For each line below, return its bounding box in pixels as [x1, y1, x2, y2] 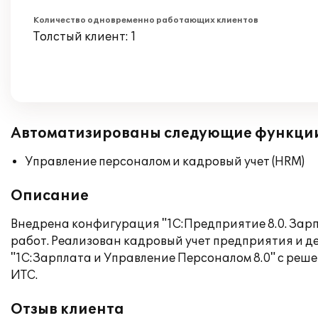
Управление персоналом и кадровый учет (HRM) [25, 155, 305, 169]
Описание [11, 187, 89, 204]
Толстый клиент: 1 [33, 30, 136, 44]
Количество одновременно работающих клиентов [33, 16, 258, 25]
